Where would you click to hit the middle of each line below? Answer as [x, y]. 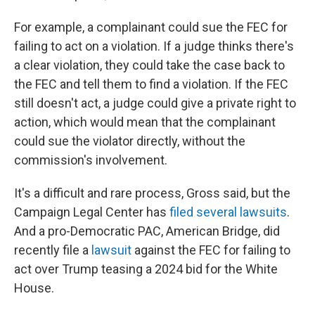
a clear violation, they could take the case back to [149, 65]
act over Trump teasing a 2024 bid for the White [146, 269]
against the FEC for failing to [211, 250]
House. [34, 288]
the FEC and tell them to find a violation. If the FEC [151, 84]
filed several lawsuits [228, 212]
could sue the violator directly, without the [130, 141]
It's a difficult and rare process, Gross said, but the [152, 193]
